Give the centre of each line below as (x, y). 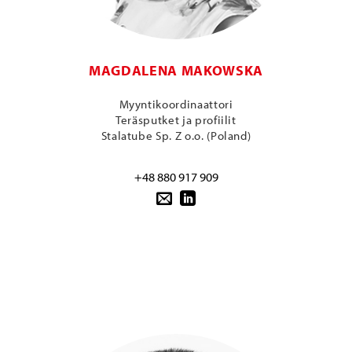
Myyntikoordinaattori (176, 104)
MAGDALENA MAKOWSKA (176, 70)
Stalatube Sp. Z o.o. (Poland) (176, 136)
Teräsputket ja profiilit (176, 120)
